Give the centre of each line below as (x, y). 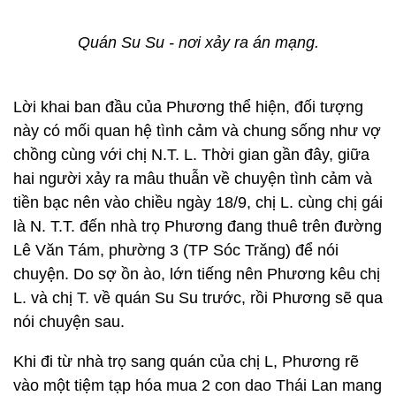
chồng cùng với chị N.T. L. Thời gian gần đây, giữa (191, 155)
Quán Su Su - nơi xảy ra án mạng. (198, 42)
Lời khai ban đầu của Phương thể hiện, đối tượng (188, 107)
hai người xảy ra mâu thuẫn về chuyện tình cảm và (193, 179)
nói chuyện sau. (69, 322)
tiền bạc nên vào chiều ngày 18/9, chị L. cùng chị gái (198, 202)
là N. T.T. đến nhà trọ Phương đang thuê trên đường (198, 226)
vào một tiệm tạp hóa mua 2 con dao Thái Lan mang (198, 385)
